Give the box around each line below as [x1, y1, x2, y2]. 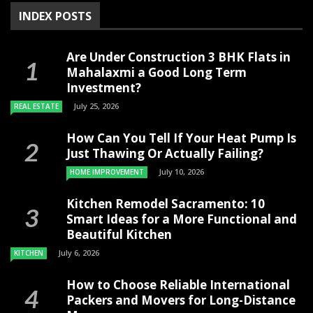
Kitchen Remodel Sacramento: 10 [66, 195, 265, 212]
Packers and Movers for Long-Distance [66, 291, 296, 308]
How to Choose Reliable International [66, 276, 290, 293]
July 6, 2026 [58, 247, 99, 258]
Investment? [66, 79, 141, 96]
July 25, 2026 [73, 100, 119, 111]
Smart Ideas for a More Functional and [66, 210, 297, 227]
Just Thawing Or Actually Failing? [66, 145, 263, 161]
